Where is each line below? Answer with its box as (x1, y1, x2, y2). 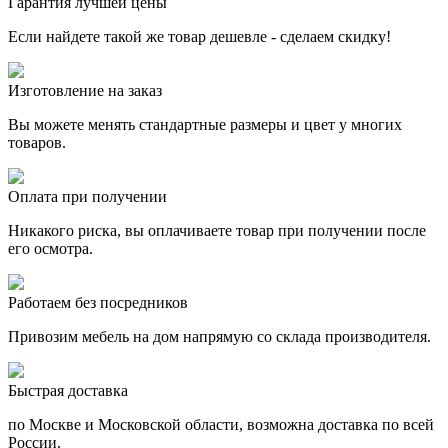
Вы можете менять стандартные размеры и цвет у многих (8, 116, 402, 134)
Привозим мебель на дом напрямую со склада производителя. (8, 328, 431, 346)
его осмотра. (8, 240, 93, 258)
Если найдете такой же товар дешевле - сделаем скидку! (8, 28, 391, 46)
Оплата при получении (8, 188, 167, 206)
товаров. (8, 134, 66, 152)
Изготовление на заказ (8, 82, 162, 100)
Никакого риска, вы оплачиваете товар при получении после (8, 222, 426, 240)
